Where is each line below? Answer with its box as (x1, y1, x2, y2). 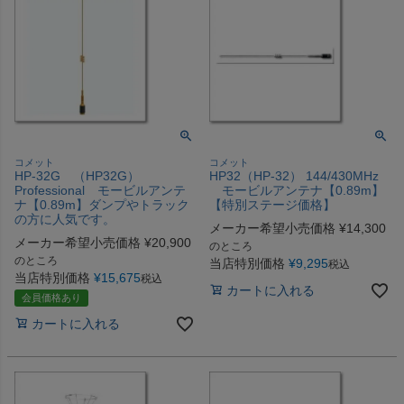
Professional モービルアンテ (14, 182, 186, 197)
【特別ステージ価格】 (209, 197, 335, 212)
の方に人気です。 (14, 211, 115, 226)
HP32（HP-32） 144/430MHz (209, 168, 379, 183)
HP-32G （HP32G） (14, 168, 140, 183)
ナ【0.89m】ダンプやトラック (14, 197, 189, 212)
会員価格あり (22, 291, 81, 303)
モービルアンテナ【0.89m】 (209, 182, 384, 197)
